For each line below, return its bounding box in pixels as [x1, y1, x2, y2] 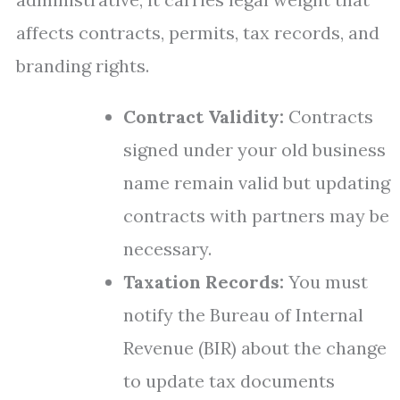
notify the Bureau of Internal [123, 304, 363, 326]
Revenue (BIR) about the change [123, 337, 387, 359]
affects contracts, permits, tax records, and [16, 21, 379, 44]
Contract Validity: [123, 105, 284, 128]
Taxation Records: [123, 271, 284, 293]
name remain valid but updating [123, 171, 390, 194]
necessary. [123, 237, 212, 260]
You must [284, 271, 368, 293]
